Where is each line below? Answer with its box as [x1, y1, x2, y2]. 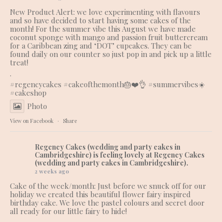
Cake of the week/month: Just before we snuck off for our [10, 181, 206, 191]
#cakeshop [10, 88, 47, 98]
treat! [10, 57, 28, 68]
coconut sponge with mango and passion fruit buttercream [10, 32, 208, 43]
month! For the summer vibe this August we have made [10, 24, 196, 34]
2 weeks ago [35, 167, 69, 175]
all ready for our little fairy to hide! [10, 206, 127, 217]
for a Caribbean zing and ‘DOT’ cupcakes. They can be [10, 41, 192, 51]
